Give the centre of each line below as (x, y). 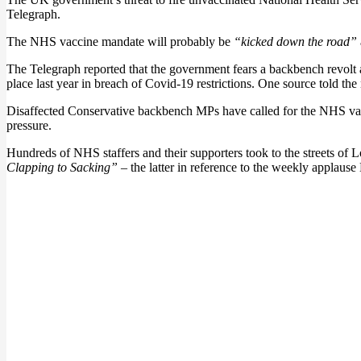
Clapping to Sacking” (62, 167)
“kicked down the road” (295, 41)
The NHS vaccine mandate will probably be (120, 41)
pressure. (29, 125)
